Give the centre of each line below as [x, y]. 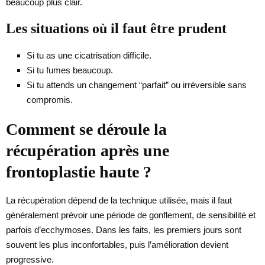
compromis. [50, 99]
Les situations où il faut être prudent [116, 28]
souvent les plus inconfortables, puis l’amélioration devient [117, 244]
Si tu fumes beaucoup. [70, 70]
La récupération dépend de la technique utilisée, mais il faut [119, 200]
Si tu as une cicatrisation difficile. [89, 55]
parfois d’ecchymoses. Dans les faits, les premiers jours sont [124, 230]
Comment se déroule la [86, 129]
